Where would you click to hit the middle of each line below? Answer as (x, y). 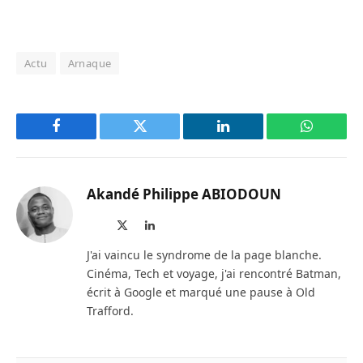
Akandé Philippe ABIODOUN (184, 194)
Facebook (83, 138)
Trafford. (110, 310)
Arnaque (90, 63)
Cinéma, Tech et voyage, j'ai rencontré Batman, (214, 273)
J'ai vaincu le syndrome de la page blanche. (204, 254)
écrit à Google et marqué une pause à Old (201, 292)
